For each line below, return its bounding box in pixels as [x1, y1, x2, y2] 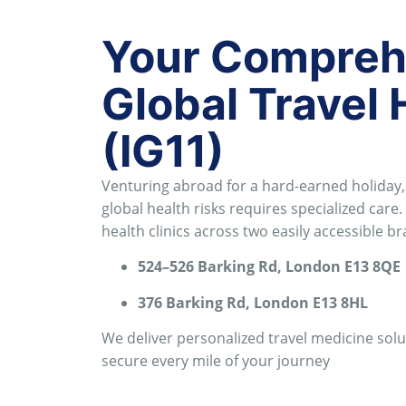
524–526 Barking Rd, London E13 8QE [138, 256, 401, 277]
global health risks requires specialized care [101, 198, 399, 218]
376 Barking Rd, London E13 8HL [138, 292, 368, 313]
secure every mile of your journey [101, 350, 330, 371]
